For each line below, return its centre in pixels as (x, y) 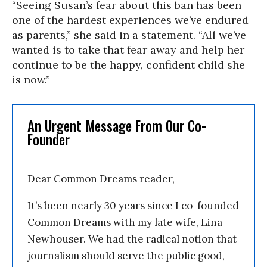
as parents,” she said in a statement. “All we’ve (129, 35)
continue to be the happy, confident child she (128, 64)
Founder (49, 139)
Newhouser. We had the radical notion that (132, 239)
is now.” (31, 79)
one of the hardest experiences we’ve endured (130, 20)
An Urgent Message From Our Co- (117, 125)
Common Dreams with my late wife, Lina (125, 222)
